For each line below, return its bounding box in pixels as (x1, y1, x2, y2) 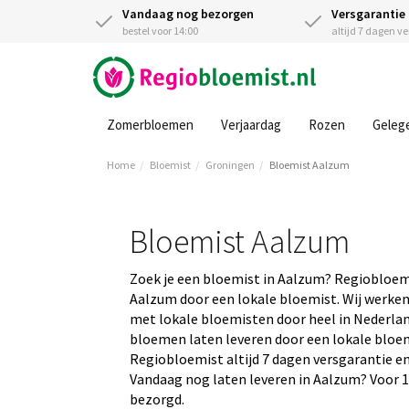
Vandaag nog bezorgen (122, 5, 254, 22)
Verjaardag (221, 116, 281, 133)
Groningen (205, 158, 255, 172)
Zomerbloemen (107, 116, 194, 133)
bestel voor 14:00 (122, 24, 198, 37)
